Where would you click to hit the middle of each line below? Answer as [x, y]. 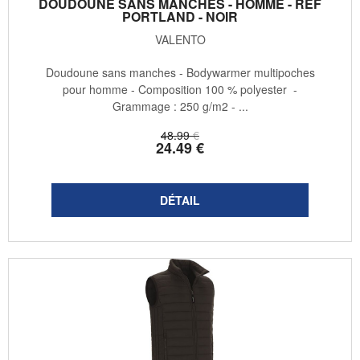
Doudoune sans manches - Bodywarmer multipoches [180, 73]
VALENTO [180, 40]
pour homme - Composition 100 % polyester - [180, 90]
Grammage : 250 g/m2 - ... [180, 106]
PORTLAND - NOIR [180, 17]
